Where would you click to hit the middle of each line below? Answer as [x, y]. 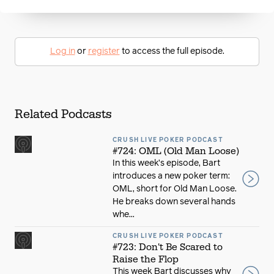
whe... [124, 214]
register [104, 51]
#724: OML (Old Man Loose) [176, 151]
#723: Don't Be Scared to [168, 247]
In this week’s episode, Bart [166, 163]
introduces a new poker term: [171, 176]
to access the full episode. [172, 51]
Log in [62, 51]
